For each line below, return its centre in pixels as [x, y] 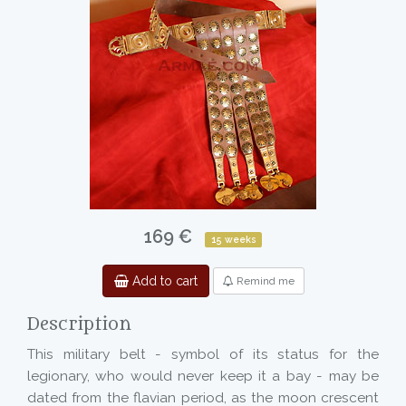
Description [79, 324]
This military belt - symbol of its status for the [203, 354]
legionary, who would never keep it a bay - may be [203, 376]
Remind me [264, 281]
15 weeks [233, 239]
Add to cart [163, 281]
